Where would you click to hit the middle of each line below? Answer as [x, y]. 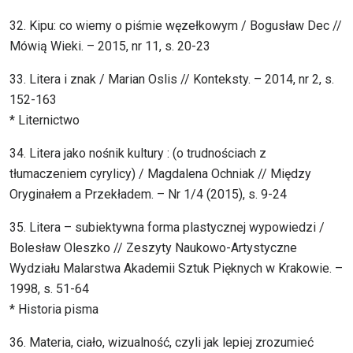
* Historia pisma [54, 310]
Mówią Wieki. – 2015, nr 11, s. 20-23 [110, 46]
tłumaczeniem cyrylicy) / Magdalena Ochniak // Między [160, 174]
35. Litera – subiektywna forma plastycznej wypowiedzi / [167, 228]
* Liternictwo [45, 121]
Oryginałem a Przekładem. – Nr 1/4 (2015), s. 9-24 [148, 195]
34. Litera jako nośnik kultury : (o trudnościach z [138, 154]
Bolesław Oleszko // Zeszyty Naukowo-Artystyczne [153, 248]
